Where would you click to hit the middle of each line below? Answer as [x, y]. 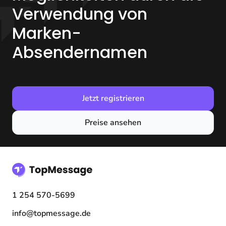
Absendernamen [80, 52]
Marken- [47, 33]
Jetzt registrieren [113, 99]
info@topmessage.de [51, 214]
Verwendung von [80, 14]
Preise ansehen [113, 123]
